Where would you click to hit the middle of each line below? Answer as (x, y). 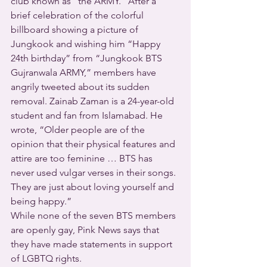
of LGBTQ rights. (46, 258)
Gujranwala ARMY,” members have (85, 72)
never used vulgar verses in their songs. (94, 173)
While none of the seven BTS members (94, 215)
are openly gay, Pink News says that (86, 230)
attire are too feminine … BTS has (83, 158)
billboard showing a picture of (76, 30)
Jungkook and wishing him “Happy (87, 44)
